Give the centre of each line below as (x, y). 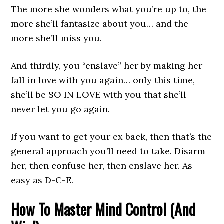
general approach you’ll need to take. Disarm (108, 151)
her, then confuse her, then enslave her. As (102, 166)
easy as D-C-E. (42, 180)
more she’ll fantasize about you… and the (100, 24)
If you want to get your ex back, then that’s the (112, 137)
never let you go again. (61, 109)
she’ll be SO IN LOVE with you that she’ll (99, 95)
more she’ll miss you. (57, 38)
